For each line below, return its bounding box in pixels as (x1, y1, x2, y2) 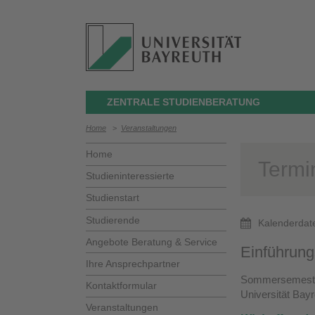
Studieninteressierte (86, 170, 174, 182)
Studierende (86, 214, 140, 226)
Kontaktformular (86, 280, 157, 292)
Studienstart (86, 192, 139, 204)
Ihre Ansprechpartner (86, 257, 180, 269)
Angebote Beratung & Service (86, 236, 217, 247)
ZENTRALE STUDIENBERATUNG (107, 96, 260, 108)
